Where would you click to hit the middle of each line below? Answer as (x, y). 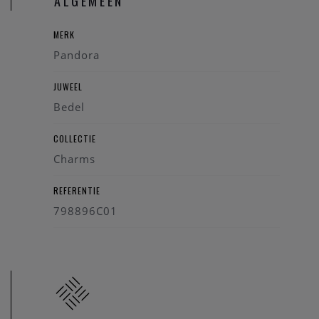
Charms (74, 159)
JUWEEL (68, 87)
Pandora (77, 55)
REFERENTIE (77, 191)
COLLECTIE (75, 139)
